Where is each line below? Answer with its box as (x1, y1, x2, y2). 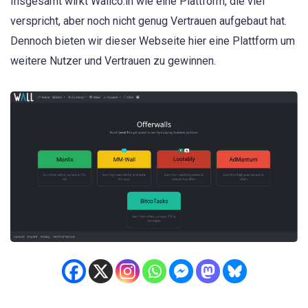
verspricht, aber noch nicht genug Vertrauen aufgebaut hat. (10, 14, 287, 27)
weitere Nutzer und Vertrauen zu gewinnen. (10, 54, 216, 67)
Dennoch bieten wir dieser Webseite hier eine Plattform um (10, 34, 295, 47)
